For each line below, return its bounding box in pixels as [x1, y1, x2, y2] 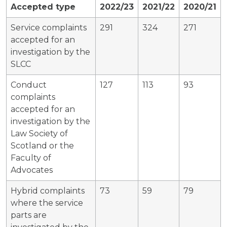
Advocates [11, 165, 53, 175]
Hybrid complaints [11, 185, 85, 196]
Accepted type [11, 2, 75, 12]
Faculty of [11, 153, 51, 163]
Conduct [11, 80, 47, 90]
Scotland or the [11, 140, 74, 150]
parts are [11, 210, 47, 220]
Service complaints [11, 22, 87, 32]
